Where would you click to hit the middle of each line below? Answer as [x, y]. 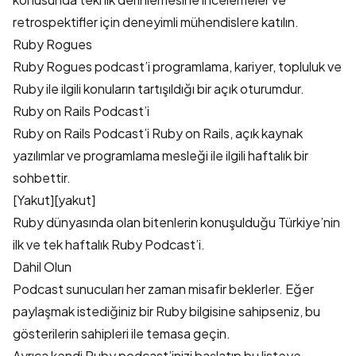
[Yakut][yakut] [54, 200]
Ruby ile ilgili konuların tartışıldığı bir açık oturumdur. [159, 89]
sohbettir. [42, 178]
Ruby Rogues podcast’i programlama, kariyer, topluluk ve [177, 66]
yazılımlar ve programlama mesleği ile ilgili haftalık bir [161, 155]
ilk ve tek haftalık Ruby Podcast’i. [109, 244]
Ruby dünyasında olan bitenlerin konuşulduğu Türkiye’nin [176, 222]
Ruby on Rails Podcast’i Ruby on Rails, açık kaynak [158, 133]
